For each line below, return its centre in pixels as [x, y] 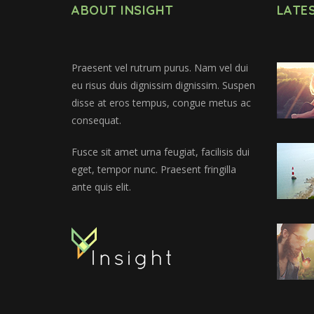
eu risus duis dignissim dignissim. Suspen [163, 85]
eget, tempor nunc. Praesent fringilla [154, 169]
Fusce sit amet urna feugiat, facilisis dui [161, 151]
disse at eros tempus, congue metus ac [161, 102]
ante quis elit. [101, 186]
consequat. [96, 120]
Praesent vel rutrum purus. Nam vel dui [160, 67]
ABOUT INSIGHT [123, 10]
